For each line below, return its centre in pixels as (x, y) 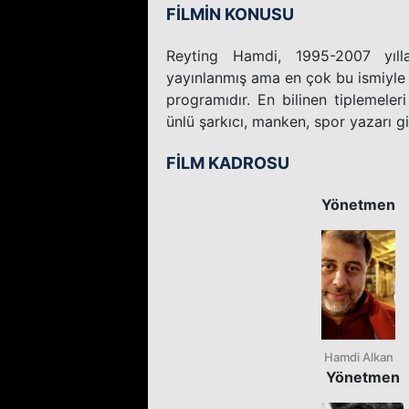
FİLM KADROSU (228, 163)
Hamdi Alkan (358, 357)
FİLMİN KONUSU (230, 14)
